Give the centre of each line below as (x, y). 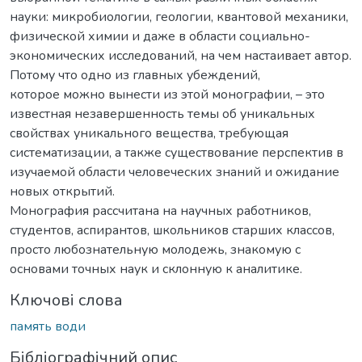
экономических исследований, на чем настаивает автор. (181, 55)
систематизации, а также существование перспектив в (177, 152)
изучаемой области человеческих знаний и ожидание (175, 172)
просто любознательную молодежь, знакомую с (155, 249)
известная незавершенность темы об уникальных (162, 114)
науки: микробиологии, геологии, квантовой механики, (179, 17)
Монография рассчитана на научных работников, (160, 210)
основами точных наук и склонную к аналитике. (156, 269)
